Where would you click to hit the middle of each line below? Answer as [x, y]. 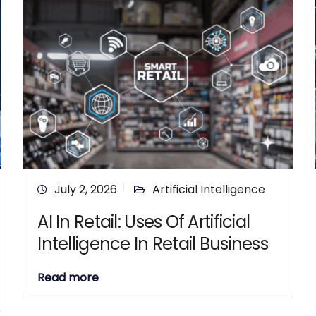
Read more [68, 278]
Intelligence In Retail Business [153, 244]
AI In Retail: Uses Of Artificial [144, 222]
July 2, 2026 [86, 189]
